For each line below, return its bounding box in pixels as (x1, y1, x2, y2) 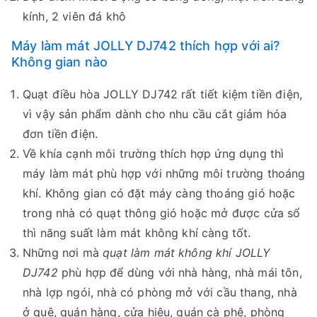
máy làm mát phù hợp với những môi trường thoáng (23, 166, 306, 181)
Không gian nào (11, 54, 108, 70)
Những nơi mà (23, 246, 103, 260)
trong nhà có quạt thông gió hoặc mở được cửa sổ (23, 206, 301, 221)
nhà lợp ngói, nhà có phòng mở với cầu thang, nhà (23, 285, 297, 300)
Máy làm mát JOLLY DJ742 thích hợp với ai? (11, 38, 280, 54)
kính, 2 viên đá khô (23, 9, 127, 24)
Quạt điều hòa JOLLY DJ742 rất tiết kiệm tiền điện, (23, 87, 303, 102)
